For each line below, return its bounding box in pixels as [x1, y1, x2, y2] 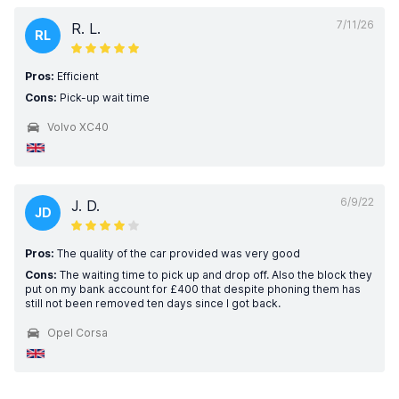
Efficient [54, 69, 99, 83]
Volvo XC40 [47, 120, 109, 134]
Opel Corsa [47, 326, 108, 339]
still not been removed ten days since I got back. [25, 297, 281, 310]
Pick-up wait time [57, 91, 150, 104]
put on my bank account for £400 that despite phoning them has [25, 282, 361, 296]
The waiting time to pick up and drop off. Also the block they [57, 268, 372, 281]
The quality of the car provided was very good [54, 247, 300, 260]
